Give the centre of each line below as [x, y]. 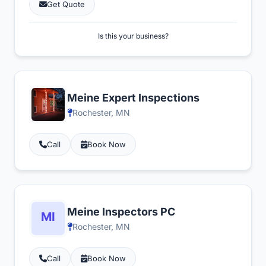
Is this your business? [133, 36]
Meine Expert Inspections [133, 98]
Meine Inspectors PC [121, 212]
